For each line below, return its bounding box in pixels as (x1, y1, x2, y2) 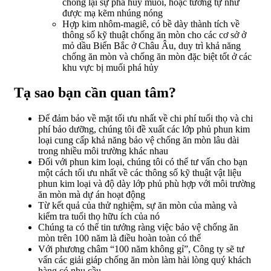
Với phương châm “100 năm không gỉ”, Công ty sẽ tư (38, 244, 244, 255)
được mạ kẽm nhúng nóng (62, 7, 163, 18)
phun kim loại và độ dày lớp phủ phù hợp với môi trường (38, 178, 255, 189)
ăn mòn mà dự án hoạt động (38, 189, 145, 200)
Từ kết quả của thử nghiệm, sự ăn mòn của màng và (38, 200, 237, 211)
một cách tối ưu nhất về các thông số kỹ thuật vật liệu (38, 168, 241, 178)
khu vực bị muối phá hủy (62, 62, 158, 73)
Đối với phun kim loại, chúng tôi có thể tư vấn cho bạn (38, 157, 247, 168)
